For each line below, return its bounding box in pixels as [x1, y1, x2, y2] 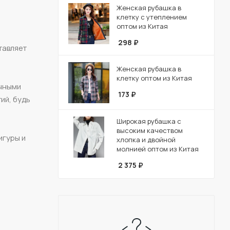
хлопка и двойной [117, 135, 176, 144]
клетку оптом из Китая [117, 73, 192, 83]
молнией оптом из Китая [117, 144, 199, 154]
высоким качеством [117, 125, 183, 135]
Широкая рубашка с [117, 116, 181, 126]
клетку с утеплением [117, 12, 187, 22]
